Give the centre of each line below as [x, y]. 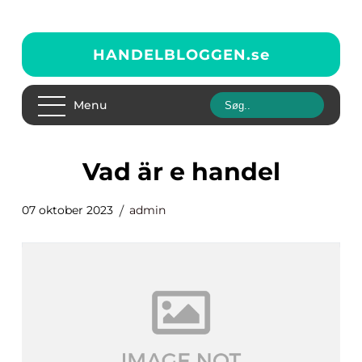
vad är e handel [189, 172]
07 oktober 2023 [67, 210]
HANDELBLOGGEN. [172, 55]
